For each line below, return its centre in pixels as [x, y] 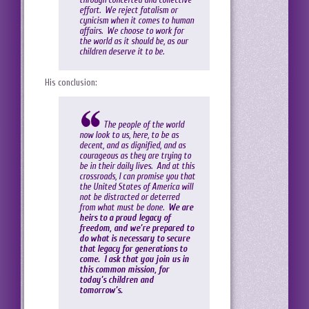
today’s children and [117, 280]
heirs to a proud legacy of [125, 218]
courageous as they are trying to [135, 156]
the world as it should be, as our [133, 41]
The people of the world [144, 125]
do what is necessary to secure [134, 239]
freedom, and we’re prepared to [137, 228]
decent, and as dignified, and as [132, 146]
